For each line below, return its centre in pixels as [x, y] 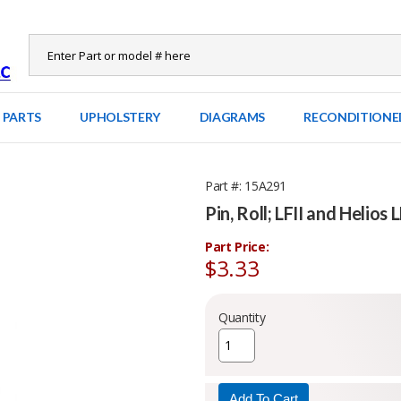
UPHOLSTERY [120, 117]
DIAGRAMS [232, 117]
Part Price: [237, 247]
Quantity [242, 317]
